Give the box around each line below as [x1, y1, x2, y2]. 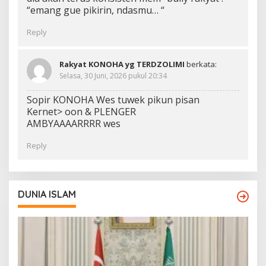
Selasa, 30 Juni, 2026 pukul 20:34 [59, 71, 167, 81]
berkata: [186, 59, 217, 70]
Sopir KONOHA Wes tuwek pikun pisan [27, 93, 199, 107]
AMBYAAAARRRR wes [27, 117, 121, 131]
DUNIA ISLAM [18, 188, 76, 201]
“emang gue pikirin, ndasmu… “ [27, 4, 164, 17]
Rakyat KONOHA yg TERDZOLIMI [59, 59, 185, 70]
